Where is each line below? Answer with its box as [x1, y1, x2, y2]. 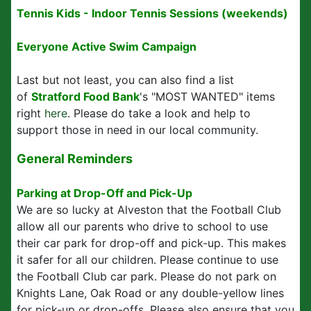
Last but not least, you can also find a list [17, 73, 234, 87]
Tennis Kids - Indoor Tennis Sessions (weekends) [17, 6, 288, 20]
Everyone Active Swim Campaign [17, 40, 196, 53]
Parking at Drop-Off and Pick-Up [17, 186, 192, 200]
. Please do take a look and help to [67, 106, 251, 120]
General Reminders [17, 151, 133, 166]
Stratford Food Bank [31, 90, 140, 103]
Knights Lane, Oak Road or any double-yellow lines [17, 286, 284, 300]
